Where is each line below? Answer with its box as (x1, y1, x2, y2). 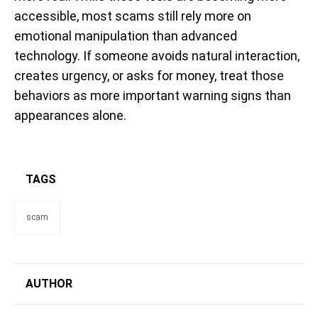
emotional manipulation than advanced (14, 28, 237, 43)
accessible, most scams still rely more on (14, 8, 251, 23)
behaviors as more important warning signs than (14, 87, 291, 103)
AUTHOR (26, 276, 72, 290)
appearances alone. (14, 107, 126, 123)
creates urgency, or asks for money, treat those (14, 67, 284, 83)
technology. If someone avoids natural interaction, (14, 48, 300, 63)
